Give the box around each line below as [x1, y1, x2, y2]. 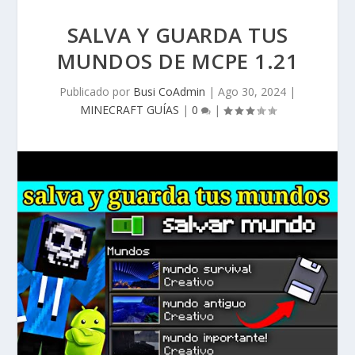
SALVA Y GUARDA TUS [67, 21, 288, 49]
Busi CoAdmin [133, 84, 205, 99]
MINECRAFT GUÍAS [79, 102, 179, 117]
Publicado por [59, 84, 133, 99]
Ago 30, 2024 [218, 84, 286, 99]
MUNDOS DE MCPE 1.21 [56, 47, 299, 75]
